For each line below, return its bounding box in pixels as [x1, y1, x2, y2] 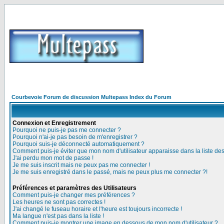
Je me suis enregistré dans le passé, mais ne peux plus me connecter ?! [12, 168, 207, 175]
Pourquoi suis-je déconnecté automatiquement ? [12, 140, 144, 147]
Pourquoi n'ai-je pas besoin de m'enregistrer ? [12, 133, 137, 140]
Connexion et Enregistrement [12, 119, 96, 126]
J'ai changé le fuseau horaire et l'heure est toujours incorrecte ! [12, 205, 182, 212]
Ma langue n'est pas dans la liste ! [12, 212, 104, 219]
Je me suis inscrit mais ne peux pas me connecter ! [12, 161, 150, 168]
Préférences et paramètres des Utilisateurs [12, 184, 136, 191]
